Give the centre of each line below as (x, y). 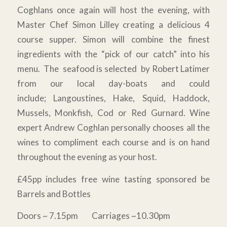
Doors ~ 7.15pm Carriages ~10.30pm (93, 216)
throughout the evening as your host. (87, 157)
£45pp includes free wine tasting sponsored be (113, 179)
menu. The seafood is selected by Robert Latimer (113, 68)
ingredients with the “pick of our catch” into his (113, 54)
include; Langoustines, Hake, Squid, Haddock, (113, 98)
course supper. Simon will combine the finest (113, 39)
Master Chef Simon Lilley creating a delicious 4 (113, 24)
